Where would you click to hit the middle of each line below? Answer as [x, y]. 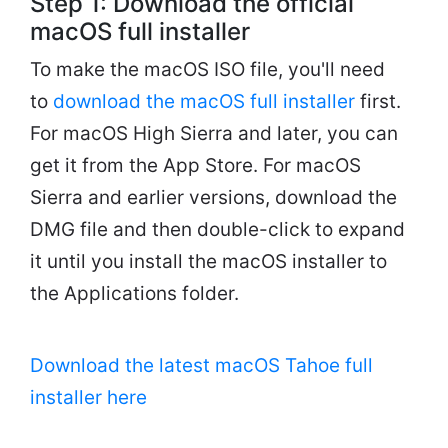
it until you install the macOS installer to [208, 261]
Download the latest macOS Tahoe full [201, 365]
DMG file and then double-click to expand [217, 229]
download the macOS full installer [204, 101]
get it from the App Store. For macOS [195, 165]
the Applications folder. [134, 293]
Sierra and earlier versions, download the [213, 197]
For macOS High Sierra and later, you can [214, 133]
